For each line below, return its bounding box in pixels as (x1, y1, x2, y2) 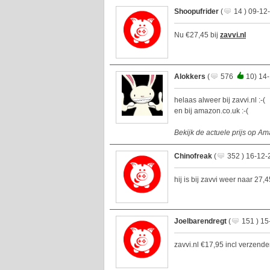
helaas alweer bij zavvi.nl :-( (174, 96, 265, 105)
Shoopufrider (174, 7, 219, 16)
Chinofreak (174, 152, 212, 161)
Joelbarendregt (174, 217, 227, 226)
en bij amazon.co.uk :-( (174, 107, 248, 116)
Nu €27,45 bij (174, 31, 220, 40)
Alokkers (174, 72, 206, 81)
